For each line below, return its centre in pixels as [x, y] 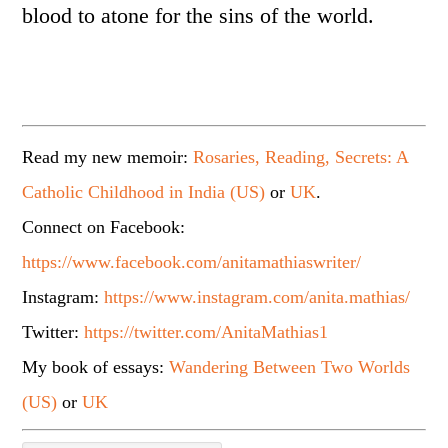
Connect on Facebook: [104, 227]
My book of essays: [96, 367]
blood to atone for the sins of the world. [198, 15]
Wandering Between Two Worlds [290, 367]
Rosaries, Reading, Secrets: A [301, 157]
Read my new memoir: [108, 157]
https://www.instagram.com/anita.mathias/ [257, 297]
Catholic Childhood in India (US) [144, 192]
